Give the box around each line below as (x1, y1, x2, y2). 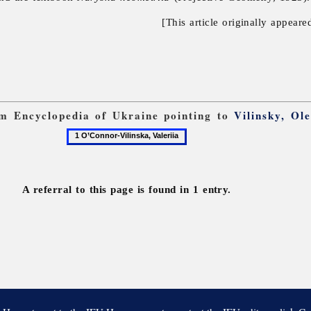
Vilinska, (65, 160, 104, 172)
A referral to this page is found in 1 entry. (22, 183, 231, 196)
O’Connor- (65, 144, 113, 157)
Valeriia (65, 175, 99, 187)
